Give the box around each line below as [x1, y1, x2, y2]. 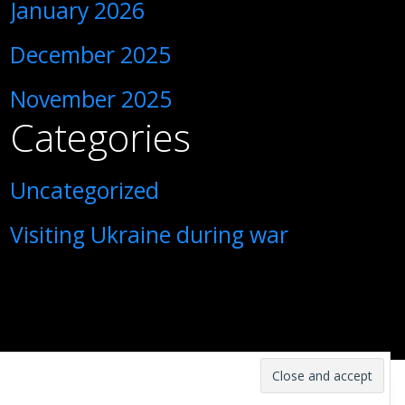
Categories [10, 111, 192, 163]
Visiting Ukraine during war [10, 220, 289, 250]
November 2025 [10, 84, 173, 114]
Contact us [232, 370, 307, 391]
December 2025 [10, 40, 172, 70]
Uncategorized [10, 175, 160, 205]
